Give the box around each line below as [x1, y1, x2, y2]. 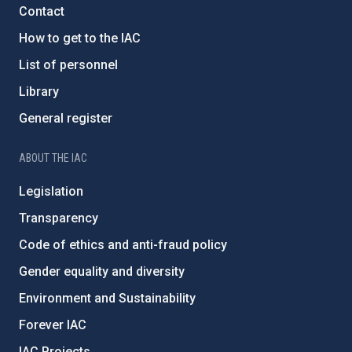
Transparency [19, 211, 98, 226]
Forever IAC [19, 317, 86, 333]
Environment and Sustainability [19, 291, 196, 306]
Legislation [19, 184, 83, 200]
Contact [19, 4, 64, 20]
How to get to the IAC [19, 31, 141, 46]
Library [19, 84, 59, 100]
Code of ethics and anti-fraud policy [19, 237, 227, 253]
